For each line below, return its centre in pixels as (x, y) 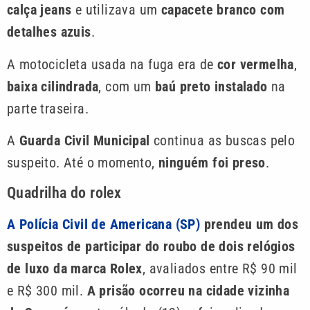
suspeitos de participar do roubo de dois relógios (151, 246)
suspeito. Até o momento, (83, 163)
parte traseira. (48, 108)
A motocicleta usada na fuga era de (112, 64)
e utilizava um (116, 10)
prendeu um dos (251, 224)
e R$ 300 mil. (47, 290)
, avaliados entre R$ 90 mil (220, 268)
